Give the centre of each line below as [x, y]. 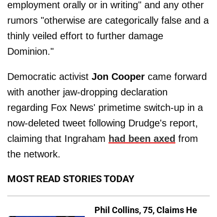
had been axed [142, 138]
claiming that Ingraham [58, 138]
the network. [34, 154]
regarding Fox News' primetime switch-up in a [105, 107]
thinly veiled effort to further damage [85, 36]
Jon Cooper [118, 76]
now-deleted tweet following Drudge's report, [103, 123]
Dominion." [31, 51]
